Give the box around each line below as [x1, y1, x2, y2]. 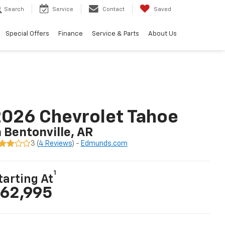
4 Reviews [38, 140, 72, 147]
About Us [148, 31, 177, 38]
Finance [58, 31, 83, 38]
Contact [102, 7, 125, 13]
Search [4, 7, 24, 13]
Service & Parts [92, 31, 139, 38]
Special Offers [6, 31, 49, 38]
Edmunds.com [80, 140, 128, 147]
